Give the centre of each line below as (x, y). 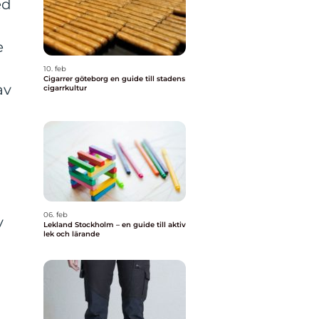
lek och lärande (72, 234)
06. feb (56, 215)
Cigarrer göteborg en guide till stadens (77, 79)
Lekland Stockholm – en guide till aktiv (115, 225)
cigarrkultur (65, 88)
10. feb (55, 69)
